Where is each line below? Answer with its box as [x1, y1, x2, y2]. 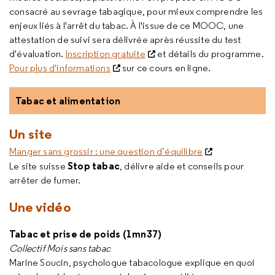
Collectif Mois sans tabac [9, 242, 110, 254]
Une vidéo [9, 198, 71, 215]
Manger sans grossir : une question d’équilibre [9, 145, 203, 157]
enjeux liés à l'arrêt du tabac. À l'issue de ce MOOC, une [9, 20, 244, 31]
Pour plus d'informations [9, 62, 110, 74]
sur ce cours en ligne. [120, 62, 211, 74]
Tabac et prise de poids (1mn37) [9, 228, 162, 240]
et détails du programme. [155, 48, 264, 60]
